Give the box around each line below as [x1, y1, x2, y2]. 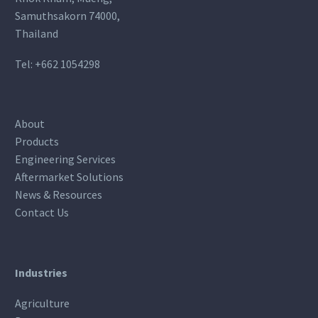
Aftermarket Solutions [15, 170, 124, 185]
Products [15, 134, 59, 149]
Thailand [15, 26, 58, 41]
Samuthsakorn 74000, [15, 9, 120, 23]
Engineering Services [15, 152, 116, 167]
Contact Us [15, 205, 69, 220]
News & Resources [15, 187, 102, 202]
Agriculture [15, 295, 70, 310]
